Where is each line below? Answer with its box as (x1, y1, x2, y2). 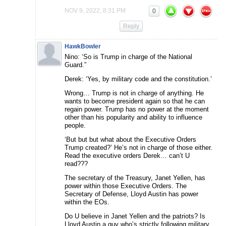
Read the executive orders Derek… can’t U (65, 152, 190, 160)
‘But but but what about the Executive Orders (65, 136, 196, 144)
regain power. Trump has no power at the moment (65, 105, 209, 114)
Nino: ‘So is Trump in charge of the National (65, 53, 192, 61)
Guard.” (65, 61, 86, 69)
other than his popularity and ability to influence (65, 114, 202, 122)
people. (65, 122, 86, 130)
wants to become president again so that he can (65, 97, 205, 105)
